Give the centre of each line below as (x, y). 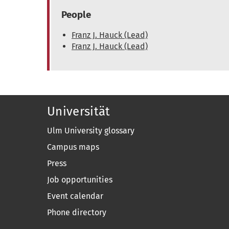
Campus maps (73, 147)
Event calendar (75, 196)
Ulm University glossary (91, 131)
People (76, 15)
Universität (79, 111)
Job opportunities (80, 180)
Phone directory (77, 212)
